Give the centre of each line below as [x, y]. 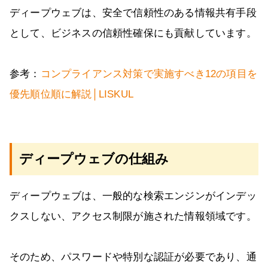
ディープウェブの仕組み [94, 159]
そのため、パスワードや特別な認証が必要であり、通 [133, 257]
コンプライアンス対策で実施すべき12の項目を [149, 74]
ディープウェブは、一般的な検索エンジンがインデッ [133, 196]
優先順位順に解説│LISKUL [71, 95]
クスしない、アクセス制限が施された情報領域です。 [133, 217]
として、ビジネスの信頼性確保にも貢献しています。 [133, 33]
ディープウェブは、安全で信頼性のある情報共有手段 [133, 13]
